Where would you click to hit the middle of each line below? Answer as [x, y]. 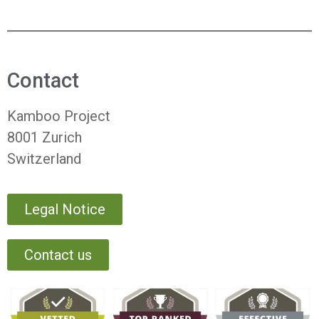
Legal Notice [65, 210]
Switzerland [44, 158]
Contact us [58, 255]
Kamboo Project [59, 116]
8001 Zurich [45, 137]
